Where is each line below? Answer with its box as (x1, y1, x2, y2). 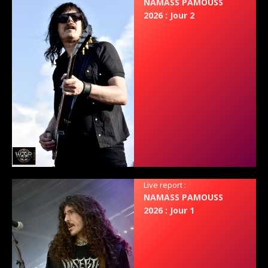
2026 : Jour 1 (144, 205, 195, 217)
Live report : (144, 179, 187, 191)
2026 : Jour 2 (144, 9, 195, 21)
